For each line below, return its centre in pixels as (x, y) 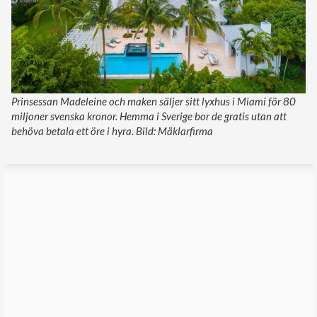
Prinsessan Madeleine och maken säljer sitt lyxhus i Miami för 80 (154, 101)
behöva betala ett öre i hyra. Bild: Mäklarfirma (112, 131)
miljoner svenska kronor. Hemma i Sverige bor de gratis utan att (149, 116)
